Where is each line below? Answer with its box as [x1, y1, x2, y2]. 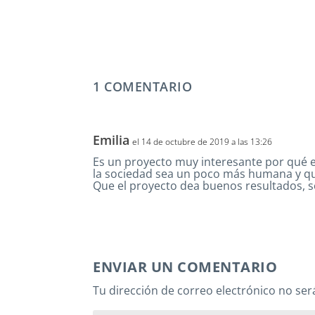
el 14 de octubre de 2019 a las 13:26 [132, 135, 272, 148]
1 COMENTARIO [93, 77, 192, 95]
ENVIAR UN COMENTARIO [93, 257, 277, 276]
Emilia [93, 131, 129, 148]
